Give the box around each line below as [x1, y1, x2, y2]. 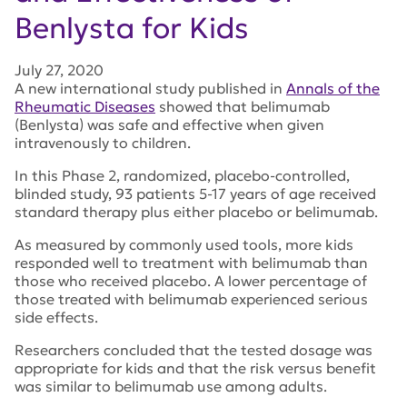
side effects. [15, 308, 98, 327]
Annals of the [286, 79, 380, 98]
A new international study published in [15, 79, 286, 98]
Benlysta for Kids [15, 10, 249, 47]
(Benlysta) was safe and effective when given [15, 115, 324, 134]
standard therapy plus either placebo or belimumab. [15, 203, 378, 222]
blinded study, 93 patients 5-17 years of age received [15, 184, 376, 203]
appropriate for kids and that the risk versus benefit [15, 359, 376, 378]
